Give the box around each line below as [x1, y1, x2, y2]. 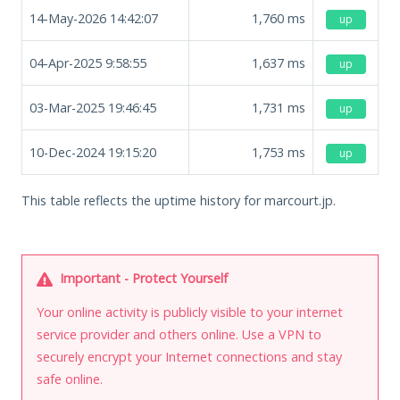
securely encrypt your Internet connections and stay [37, 347, 342, 365]
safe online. [37, 370, 103, 387]
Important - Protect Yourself [56, 269, 228, 287]
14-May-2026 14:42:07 [29, 9, 158, 27]
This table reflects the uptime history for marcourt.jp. [21, 191, 336, 209]
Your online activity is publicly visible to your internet [37, 303, 343, 321]
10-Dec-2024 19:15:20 [29, 143, 156, 161]
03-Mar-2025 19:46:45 [29, 98, 156, 116]
